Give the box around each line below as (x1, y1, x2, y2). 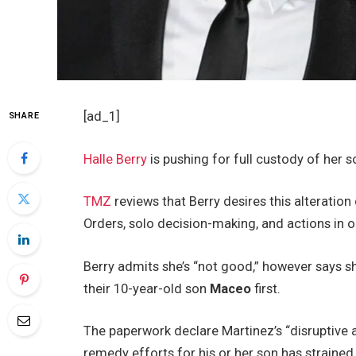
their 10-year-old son (83, 281, 211, 296)
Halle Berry (83, 151, 148, 167)
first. (251, 281, 281, 296)
